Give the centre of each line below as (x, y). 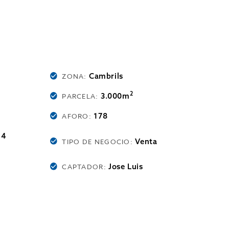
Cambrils (106, 76)
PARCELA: (81, 96)
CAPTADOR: (85, 167)
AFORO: (78, 116)
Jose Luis (126, 166)
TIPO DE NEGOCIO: (99, 141)
